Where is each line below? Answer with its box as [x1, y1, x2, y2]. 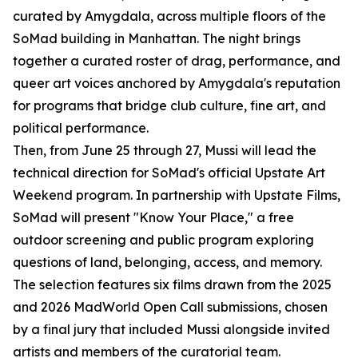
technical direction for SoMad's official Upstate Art [13, 165, 325, 181]
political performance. [13, 120, 149, 137]
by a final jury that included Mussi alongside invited [13, 321, 330, 338]
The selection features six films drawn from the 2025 [13, 276, 332, 293]
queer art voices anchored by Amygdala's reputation [13, 75, 340, 92]
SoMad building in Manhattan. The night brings [13, 30, 300, 47]
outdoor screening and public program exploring [13, 232, 314, 249]
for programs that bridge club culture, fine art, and [13, 97, 326, 114]
